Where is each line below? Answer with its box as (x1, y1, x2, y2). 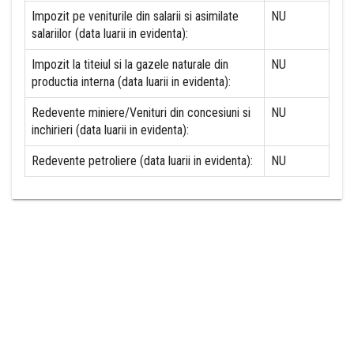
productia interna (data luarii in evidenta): (32, 74, 231, 89)
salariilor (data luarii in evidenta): (32, 26, 188, 41)
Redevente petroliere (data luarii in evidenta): (32, 153, 253, 168)
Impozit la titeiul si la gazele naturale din (32, 57, 228, 72)
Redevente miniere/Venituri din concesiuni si (32, 105, 250, 120)
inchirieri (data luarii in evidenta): (32, 122, 189, 137)
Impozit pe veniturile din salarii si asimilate (32, 9, 239, 24)
